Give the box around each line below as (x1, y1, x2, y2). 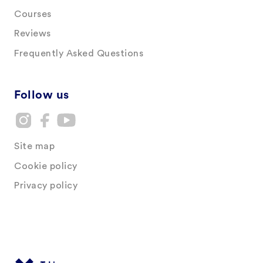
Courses (14, 9, 52, 19)
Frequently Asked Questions (14, 49, 143, 59)
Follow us (14, 89, 69, 102)
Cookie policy (14, 161, 77, 171)
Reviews (14, 29, 51, 39)
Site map (14, 141, 55, 151)
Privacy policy (14, 181, 77, 191)
